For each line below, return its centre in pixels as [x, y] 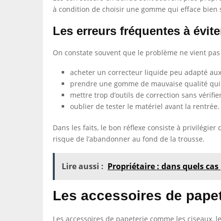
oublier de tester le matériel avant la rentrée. [145, 106]
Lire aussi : [83, 166]
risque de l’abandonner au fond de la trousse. [129, 139]
